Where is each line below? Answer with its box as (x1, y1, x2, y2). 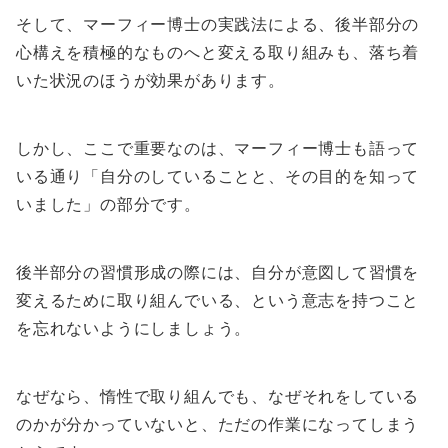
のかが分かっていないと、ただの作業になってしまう (16, 414, 420, 435)
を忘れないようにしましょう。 (16, 318, 252, 339)
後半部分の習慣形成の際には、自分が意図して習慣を (16, 262, 420, 283)
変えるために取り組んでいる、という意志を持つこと (16, 290, 420, 311)
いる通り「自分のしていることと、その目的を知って (16, 166, 420, 187)
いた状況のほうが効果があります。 (16, 70, 285, 91)
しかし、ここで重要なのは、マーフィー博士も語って (16, 138, 420, 159)
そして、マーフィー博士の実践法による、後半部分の (16, 14, 420, 35)
